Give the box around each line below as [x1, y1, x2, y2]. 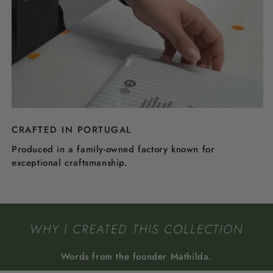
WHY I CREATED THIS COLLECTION [30, 221, 243, 239]
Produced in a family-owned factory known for [12, 143, 215, 157]
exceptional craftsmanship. [12, 156, 128, 170]
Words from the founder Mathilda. [60, 250, 213, 264]
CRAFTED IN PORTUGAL [12, 123, 132, 137]
